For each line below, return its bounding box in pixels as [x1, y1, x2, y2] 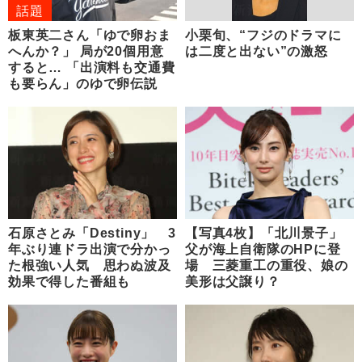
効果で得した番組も [8, 274, 131, 288]
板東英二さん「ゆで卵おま [8, 27, 171, 42]
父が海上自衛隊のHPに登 [185, 242, 341, 256]
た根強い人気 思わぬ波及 [8, 258, 171, 272]
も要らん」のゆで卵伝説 [8, 76, 158, 90]
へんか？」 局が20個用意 [8, 44, 164, 58]
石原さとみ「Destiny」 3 [8, 225, 176, 240]
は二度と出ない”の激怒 [185, 44, 328, 58]
